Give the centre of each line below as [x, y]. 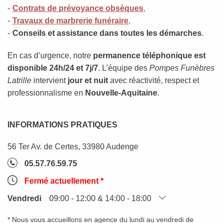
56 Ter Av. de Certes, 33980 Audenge [73, 147]
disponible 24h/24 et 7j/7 [53, 68]
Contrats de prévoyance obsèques [78, 8]
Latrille [19, 80]
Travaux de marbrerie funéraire [70, 21]
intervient [50, 80]
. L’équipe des [124, 68]
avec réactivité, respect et [154, 80]
